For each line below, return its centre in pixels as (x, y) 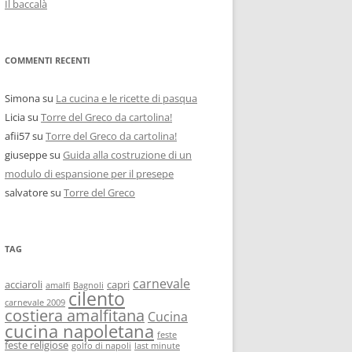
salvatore (26, 192)
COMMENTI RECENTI (48, 60)
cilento (97, 299)
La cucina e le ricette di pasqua (126, 98)
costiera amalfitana (75, 315)
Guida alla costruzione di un (127, 155)
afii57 (17, 136)
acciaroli (24, 285)
